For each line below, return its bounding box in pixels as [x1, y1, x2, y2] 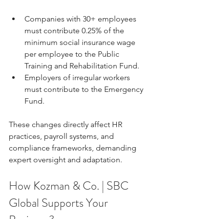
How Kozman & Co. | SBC [9, 177, 131, 194]
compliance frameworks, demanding [9, 143, 138, 153]
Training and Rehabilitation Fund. [24, 61, 139, 70]
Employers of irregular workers [24, 72, 132, 82]
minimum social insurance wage [24, 37, 137, 47]
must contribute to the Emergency [24, 84, 145, 94]
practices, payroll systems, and [9, 131, 116, 141]
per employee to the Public [24, 49, 121, 59]
